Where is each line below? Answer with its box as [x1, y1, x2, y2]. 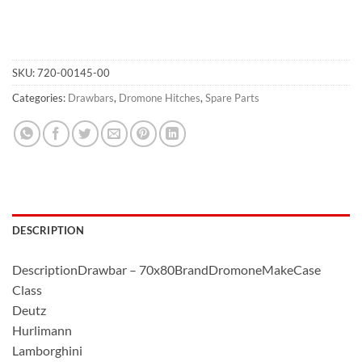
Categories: [12, 91, 68, 105]
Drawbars [68, 91, 114, 105]
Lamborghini [12, 343, 82, 359]
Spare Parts [205, 91, 259, 105]
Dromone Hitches [119, 91, 200, 105]
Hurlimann [12, 322, 72, 339]
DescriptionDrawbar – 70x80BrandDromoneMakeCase [12, 262, 321, 278]
